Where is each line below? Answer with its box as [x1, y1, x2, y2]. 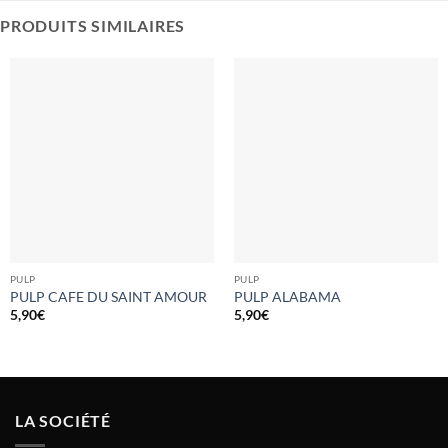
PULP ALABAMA [233, 288, 341, 305]
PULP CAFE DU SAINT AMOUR [9, 288, 207, 305]
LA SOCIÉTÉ [15, 411, 111, 430]
